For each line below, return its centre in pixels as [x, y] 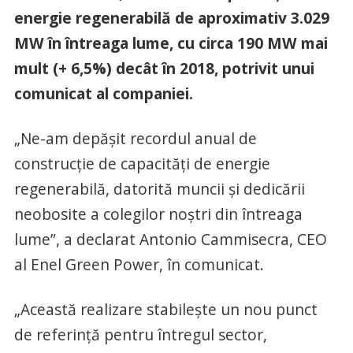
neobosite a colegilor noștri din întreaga [158, 214]
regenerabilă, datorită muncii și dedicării [159, 189]
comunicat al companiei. [103, 94]
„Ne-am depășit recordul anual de [135, 139]
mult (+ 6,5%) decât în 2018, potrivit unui [164, 69]
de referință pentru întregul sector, [140, 335]
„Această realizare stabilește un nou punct [165, 310]
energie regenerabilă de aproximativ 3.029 [171, 18]
